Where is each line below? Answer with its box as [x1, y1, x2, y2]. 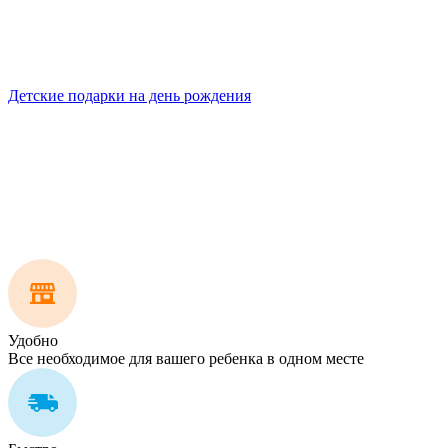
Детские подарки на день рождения [8, 87, 251, 105]
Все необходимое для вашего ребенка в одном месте [8, 350, 364, 368]
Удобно [8, 332, 58, 350]
